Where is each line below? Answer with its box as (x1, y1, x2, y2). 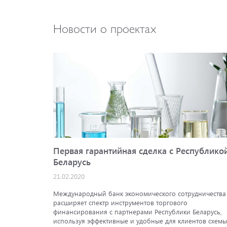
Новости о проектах (53, 18, 156, 36)
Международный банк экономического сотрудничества (53, 189, 226, 198)
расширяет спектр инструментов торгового (53, 198, 187, 207)
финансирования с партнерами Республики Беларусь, (53, 207, 222, 216)
